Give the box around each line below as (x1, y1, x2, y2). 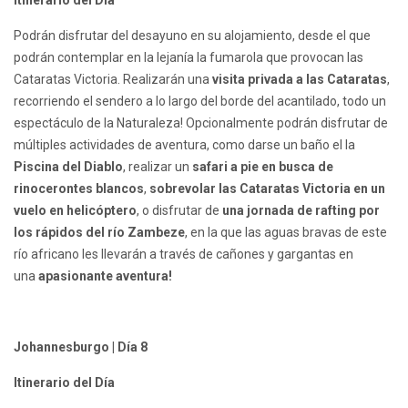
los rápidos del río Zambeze (14, 225, 185, 240)
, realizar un (123, 159, 192, 175)
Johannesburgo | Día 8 (14, 340, 150, 355)
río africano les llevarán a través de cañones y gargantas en (14, 247, 353, 262)
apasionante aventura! (38, 269, 172, 284)
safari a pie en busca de (192, 159, 333, 175)
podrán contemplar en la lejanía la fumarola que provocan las (14, 50, 363, 66)
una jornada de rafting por (222, 203, 380, 219)
